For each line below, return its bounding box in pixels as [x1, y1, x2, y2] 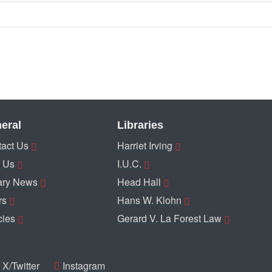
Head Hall [117, 175, 161, 189]
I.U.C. [117, 157, 141, 171]
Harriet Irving [117, 138, 172, 152]
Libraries [117, 119, 163, 131]
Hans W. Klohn [117, 193, 182, 207]
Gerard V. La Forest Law [117, 211, 222, 225]
